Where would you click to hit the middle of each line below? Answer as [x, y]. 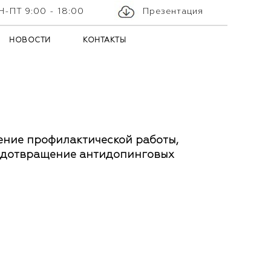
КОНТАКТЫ [104, 41]
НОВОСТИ [30, 41]
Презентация [173, 11]
